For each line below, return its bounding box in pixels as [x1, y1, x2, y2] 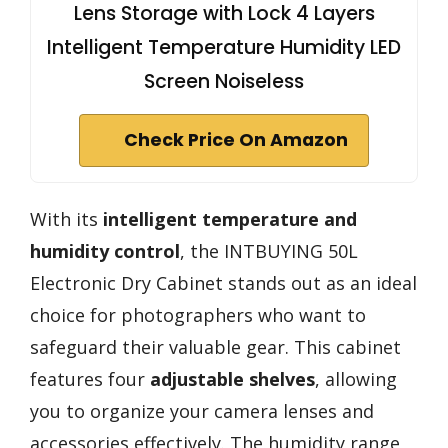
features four [30, 366, 150, 391]
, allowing [315, 366, 397, 391]
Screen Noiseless [144, 67, 304, 95]
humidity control [30, 238, 180, 263]
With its [30, 206, 103, 231]
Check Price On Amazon [124, 127, 348, 152]
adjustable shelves [150, 366, 315, 391]
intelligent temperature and [103, 206, 357, 231]
